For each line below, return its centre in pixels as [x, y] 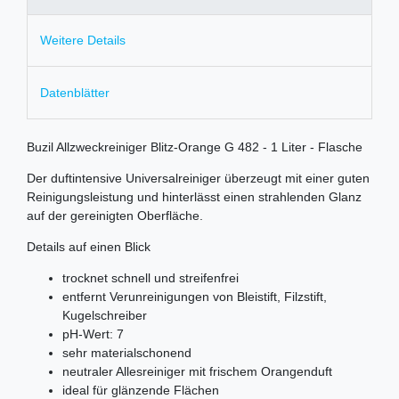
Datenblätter [75, 92]
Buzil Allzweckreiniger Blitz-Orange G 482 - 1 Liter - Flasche [195, 147]
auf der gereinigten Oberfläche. [115, 215]
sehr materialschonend [127, 352]
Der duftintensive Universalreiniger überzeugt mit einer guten [198, 178]
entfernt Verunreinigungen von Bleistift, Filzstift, [195, 296]
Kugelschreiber [105, 315]
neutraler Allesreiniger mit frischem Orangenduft [197, 371]
